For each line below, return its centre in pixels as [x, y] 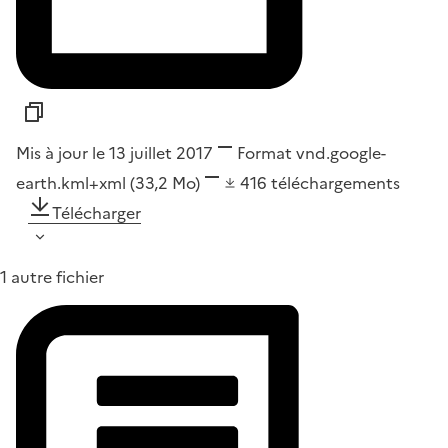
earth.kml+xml [73, 183]
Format [264, 153]
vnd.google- [339, 153]
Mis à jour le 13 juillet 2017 [114, 153]
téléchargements [335, 183]
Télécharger [96, 213]
